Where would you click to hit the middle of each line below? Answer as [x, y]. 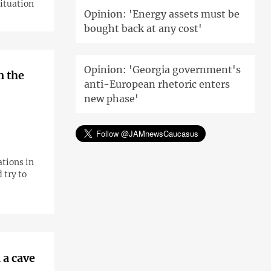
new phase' [111, 98]
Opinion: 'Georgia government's [162, 69]
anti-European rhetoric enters [157, 84]
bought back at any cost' [143, 28]
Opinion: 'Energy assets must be [162, 14]
